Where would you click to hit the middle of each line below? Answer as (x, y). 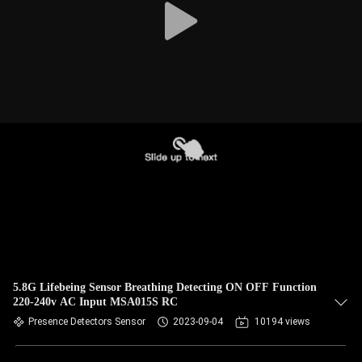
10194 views (282, 322)
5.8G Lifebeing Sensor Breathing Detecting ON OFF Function (165, 287)
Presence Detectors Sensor (87, 322)
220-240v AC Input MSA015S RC (95, 302)
